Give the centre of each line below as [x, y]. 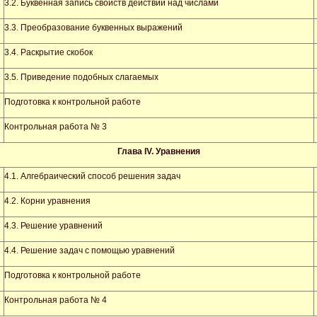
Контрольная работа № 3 [56, 127]
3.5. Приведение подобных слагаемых [81, 77]
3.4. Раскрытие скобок [48, 52]
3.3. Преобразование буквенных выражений [93, 28]
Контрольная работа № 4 [56, 300]
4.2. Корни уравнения [47, 201]
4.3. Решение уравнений [53, 226]
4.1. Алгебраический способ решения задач [92, 176]
